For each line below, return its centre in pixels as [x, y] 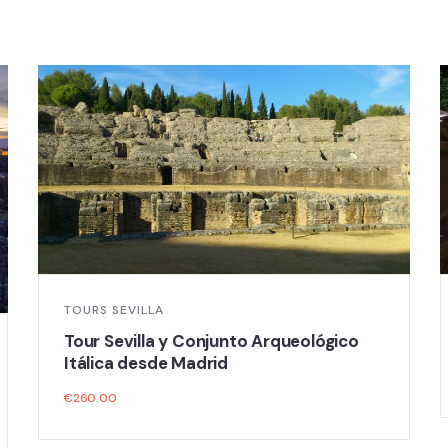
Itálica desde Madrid [146, 363]
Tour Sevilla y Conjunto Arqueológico [211, 341]
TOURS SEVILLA [114, 310]
